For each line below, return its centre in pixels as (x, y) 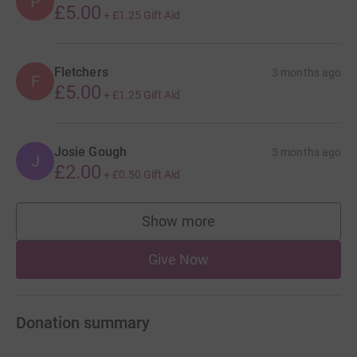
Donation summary (83, 322)
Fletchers (81, 72)
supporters (213, 229)
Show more (178, 221)
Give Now (178, 259)
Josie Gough (90, 151)
